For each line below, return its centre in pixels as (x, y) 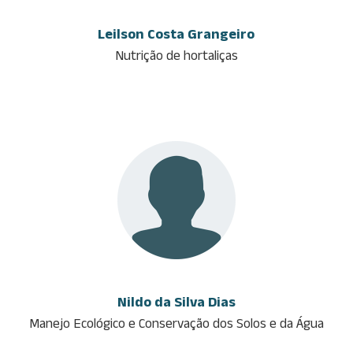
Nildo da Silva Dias (176, 301)
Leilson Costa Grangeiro (176, 33)
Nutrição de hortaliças (176, 55)
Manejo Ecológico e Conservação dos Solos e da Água (176, 323)
